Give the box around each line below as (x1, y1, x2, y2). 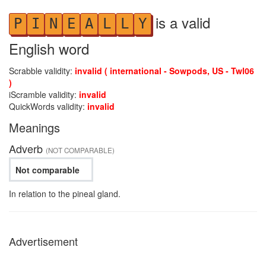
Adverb (9, 141, 46, 156)
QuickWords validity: (9, 100, 87, 112)
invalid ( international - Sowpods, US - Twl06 (75, 65, 254, 77)
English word (9, 38, 89, 59)
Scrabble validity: (9, 65, 75, 77)
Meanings (9, 119, 60, 136)
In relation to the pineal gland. (9, 188, 121, 199)
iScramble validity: (9, 88, 79, 100)
